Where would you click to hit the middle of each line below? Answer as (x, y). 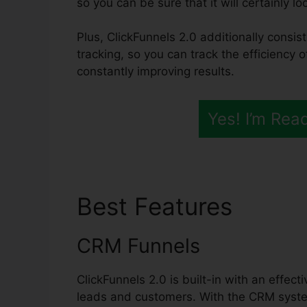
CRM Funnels (138, 245)
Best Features (158, 206)
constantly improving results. (156, 72)
